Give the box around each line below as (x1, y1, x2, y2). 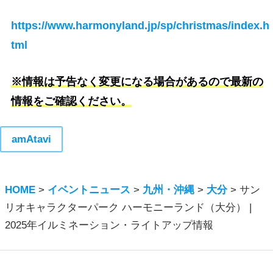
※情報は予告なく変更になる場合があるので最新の (11, 75, 264, 88)
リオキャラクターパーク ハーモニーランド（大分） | (5, 202, 252, 214)
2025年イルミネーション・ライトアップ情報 (5, 219, 214, 232)
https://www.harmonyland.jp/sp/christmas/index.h (11, 19, 270, 32)
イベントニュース (48, 184, 131, 196)
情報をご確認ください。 (11, 94, 132, 108)
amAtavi (11, 133, 51, 146)
